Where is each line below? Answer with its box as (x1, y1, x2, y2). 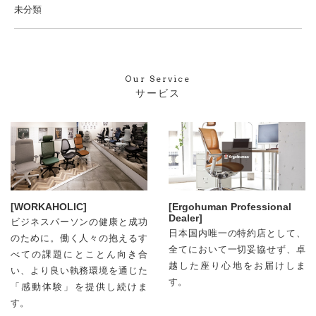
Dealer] (169, 212, 202, 224)
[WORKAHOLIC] (11, 201, 87, 212)
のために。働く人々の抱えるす (11, 233, 147, 243)
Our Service (125, 73, 191, 84)
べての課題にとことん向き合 (11, 249, 147, 260)
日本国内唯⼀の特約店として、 (169, 228, 305, 238)
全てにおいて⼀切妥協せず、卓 (169, 244, 305, 255)
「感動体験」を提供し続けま (11, 281, 147, 292)
